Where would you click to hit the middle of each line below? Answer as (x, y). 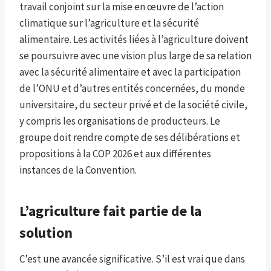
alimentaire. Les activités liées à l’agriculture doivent (134, 40)
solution (46, 233)
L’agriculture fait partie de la (110, 211)
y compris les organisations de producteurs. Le (120, 121)
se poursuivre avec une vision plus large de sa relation (135, 56)
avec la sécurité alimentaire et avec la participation (130, 72)
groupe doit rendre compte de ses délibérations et (130, 138)
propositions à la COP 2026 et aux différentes (115, 154)
